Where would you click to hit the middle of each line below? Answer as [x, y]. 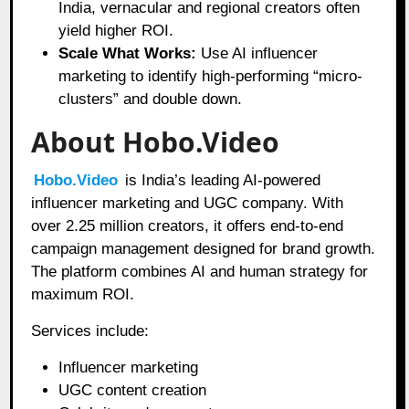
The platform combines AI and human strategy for [200, 271]
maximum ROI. [83, 294]
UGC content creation [133, 390]
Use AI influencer [257, 53]
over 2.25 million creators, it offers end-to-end [188, 225]
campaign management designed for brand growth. [204, 248]
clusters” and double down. [151, 99]
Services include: [90, 330]
